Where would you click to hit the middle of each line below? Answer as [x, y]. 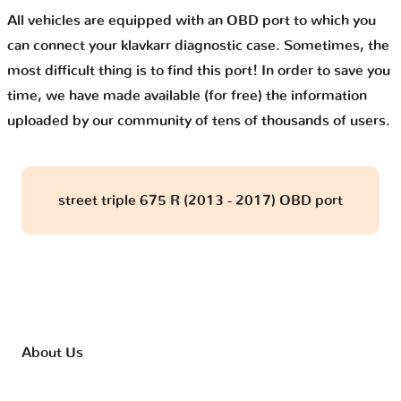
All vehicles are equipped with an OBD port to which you [192, 21]
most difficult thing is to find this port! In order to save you [199, 71]
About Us [52, 352]
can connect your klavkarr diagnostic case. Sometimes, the [198, 46]
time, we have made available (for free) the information [187, 96]
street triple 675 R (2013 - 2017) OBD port [200, 201]
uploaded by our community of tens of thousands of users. [199, 121]
